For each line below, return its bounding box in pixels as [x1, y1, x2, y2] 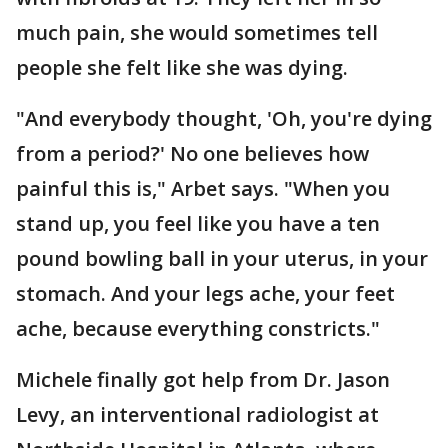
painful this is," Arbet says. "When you [16, 175, 390, 202]
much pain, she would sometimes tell [16, 19, 378, 46]
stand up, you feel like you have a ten [16, 210, 380, 237]
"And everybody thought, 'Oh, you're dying [16, 105, 432, 132]
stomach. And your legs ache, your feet [16, 280, 395, 307]
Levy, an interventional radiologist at [16, 401, 379, 428]
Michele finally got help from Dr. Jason [16, 366, 390, 393]
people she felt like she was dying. [16, 54, 348, 81]
